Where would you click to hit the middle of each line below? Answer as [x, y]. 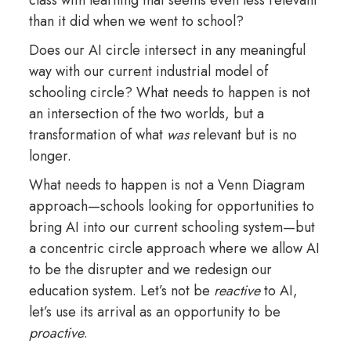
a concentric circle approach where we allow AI [174, 248]
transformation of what [98, 134]
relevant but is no [242, 134]
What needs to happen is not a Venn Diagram [166, 185]
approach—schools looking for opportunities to [171, 206]
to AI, [279, 290]
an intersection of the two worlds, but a [146, 113]
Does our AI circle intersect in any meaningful [167, 50]
